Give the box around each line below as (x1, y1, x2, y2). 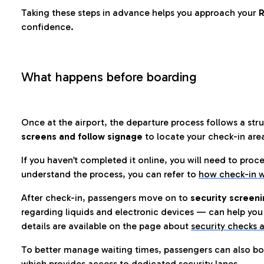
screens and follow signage (21, 131, 143, 142)
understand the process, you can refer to (21, 169, 199, 180)
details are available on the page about (21, 220, 191, 232)
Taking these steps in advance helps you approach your (21, 7, 259, 18)
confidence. (21, 21, 74, 32)
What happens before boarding (21, 69, 197, 85)
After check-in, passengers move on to (21, 192, 190, 203)
